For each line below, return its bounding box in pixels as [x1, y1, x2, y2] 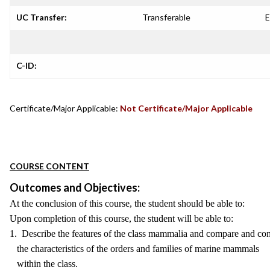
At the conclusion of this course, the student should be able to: [10, 198, 245, 209]
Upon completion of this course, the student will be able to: [10, 213, 233, 224]
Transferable [142, 12, 190, 22]
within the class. [10, 259, 78, 269]
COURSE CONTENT [10, 161, 89, 171]
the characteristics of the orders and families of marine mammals [10, 243, 259, 254]
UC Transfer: [16, 12, 67, 22]
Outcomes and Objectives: [10, 181, 140, 194]
